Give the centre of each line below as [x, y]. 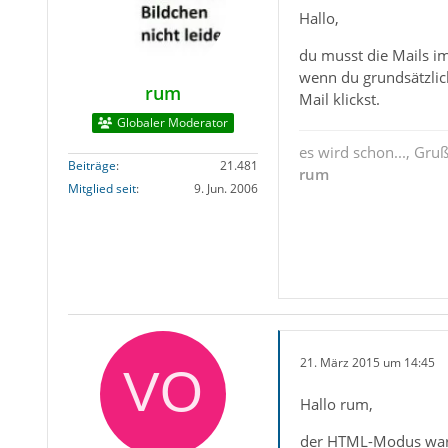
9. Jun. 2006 [225, 188]
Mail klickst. [339, 99]
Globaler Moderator [172, 122]
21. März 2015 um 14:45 [367, 362]
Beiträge [91, 165]
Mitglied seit [101, 188]
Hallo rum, [336, 404]
